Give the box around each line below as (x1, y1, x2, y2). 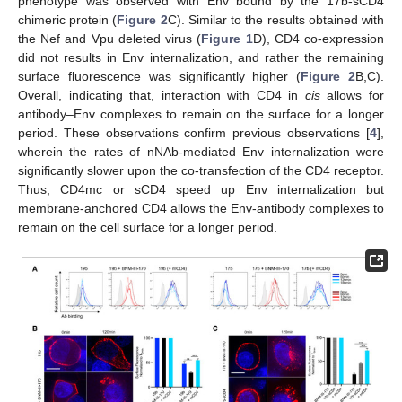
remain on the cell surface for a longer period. (18, 219, 277, 234)
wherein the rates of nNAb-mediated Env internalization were (18, 144, 384, 159)
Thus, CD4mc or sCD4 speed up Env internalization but (18, 181, 384, 197)
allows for (319, 87, 385, 102)
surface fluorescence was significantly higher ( (18, 68, 301, 83)
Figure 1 (201, 31, 253, 46)
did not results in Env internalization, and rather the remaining (18, 49, 384, 65)
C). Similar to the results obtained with (167, 12, 385, 27)
